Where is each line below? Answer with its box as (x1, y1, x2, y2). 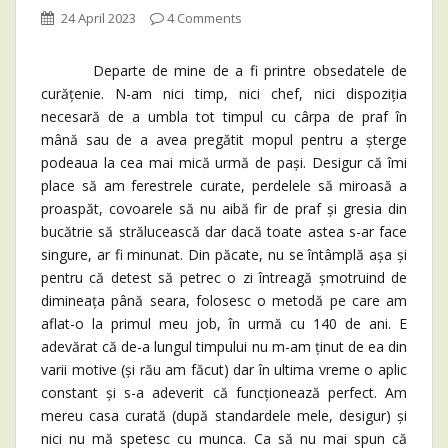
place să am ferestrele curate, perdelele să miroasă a (41, 176, 407, 196)
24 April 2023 (61, 9, 136, 28)
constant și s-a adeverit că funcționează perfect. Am (41, 383, 407, 403)
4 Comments (167, 9, 242, 28)
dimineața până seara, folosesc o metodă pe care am (41, 291, 407, 311)
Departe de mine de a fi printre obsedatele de (41, 61, 407, 81)
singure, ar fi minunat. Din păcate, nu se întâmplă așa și (41, 245, 407, 265)
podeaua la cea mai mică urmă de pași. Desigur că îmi (41, 153, 407, 173)
